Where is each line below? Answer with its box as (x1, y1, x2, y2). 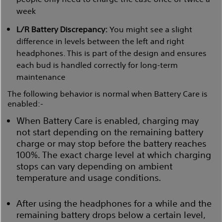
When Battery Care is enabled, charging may (16, 114, 199, 126)
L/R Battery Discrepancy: (16, 23, 108, 34)
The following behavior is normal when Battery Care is (7, 88, 208, 99)
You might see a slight (108, 23, 192, 34)
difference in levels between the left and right (16, 35, 184, 46)
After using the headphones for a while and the (16, 197, 212, 209)
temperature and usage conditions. (16, 171, 161, 183)
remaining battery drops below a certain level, (16, 208, 205, 220)
